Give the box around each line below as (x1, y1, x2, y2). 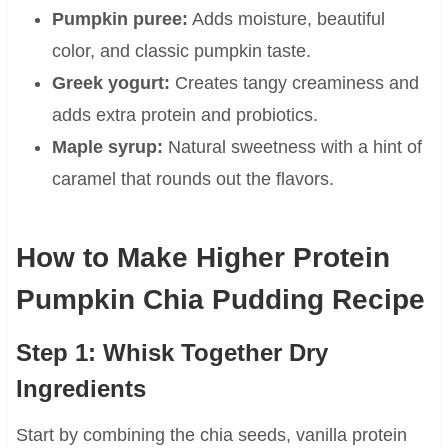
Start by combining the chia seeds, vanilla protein (15, 425, 407, 446)
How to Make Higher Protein (15, 242, 390, 274)
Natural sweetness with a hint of (162, 137, 422, 158)
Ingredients (15, 375, 146, 403)
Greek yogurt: (51, 73, 170, 94)
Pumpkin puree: (51, 9, 188, 30)
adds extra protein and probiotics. (51, 105, 318, 126)
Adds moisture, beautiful (187, 9, 385, 30)
